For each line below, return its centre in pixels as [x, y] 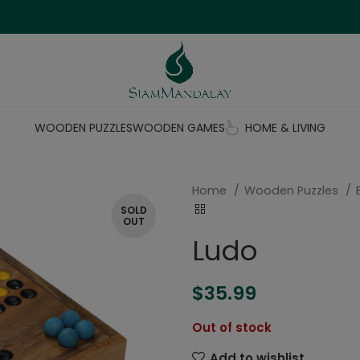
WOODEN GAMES [178, 128]
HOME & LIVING [285, 128]
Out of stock [232, 327]
